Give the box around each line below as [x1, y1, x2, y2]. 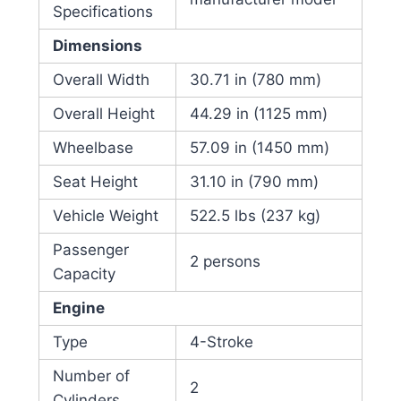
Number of [52, 367, 130, 386]
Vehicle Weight [52, 207, 158, 226]
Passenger [52, 241, 129, 260]
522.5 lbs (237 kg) [189, 207, 320, 226]
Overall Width [52, 71, 149, 90]
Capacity [52, 265, 115, 284]
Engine [52, 299, 105, 318]
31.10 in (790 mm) [189, 173, 319, 192]
